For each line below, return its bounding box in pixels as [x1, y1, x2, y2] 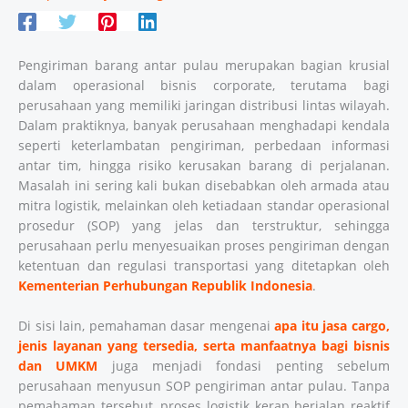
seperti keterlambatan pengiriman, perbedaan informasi [18, 137, 390, 155]
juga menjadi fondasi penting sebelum [97, 357, 391, 375]
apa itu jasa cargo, [274, 317, 391, 335]
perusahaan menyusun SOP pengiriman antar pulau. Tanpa [18, 377, 390, 395]
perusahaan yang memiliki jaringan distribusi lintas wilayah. [18, 97, 390, 115]
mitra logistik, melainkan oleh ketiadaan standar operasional [18, 197, 390, 215]
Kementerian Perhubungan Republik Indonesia [18, 277, 312, 295]
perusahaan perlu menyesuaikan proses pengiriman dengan [18, 237, 390, 255]
